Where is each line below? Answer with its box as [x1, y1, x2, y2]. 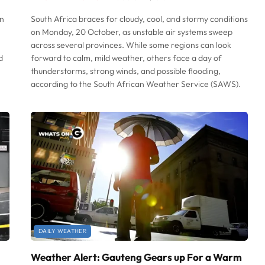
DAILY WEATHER [38, 227, 86, 235]
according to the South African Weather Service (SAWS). [31, 78, 241, 89]
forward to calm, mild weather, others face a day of [31, 52, 222, 63]
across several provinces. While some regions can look [31, 39, 231, 50]
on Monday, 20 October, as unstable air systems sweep [31, 26, 232, 37]
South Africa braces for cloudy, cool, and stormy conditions [31, 13, 248, 24]
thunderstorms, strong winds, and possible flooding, [31, 65, 221, 76]
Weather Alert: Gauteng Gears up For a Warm [31, 251, 242, 264]
